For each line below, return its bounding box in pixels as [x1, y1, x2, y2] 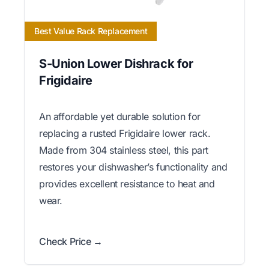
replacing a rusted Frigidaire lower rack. [39, 127, 211, 139]
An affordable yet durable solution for [39, 110, 201, 122]
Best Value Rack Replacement [34, 25, 148, 36]
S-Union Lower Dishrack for [39, 56, 193, 71]
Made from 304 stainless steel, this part [39, 144, 209, 156]
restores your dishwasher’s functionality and [39, 160, 228, 173]
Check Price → [39, 235, 103, 247]
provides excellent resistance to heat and [39, 177, 215, 190]
